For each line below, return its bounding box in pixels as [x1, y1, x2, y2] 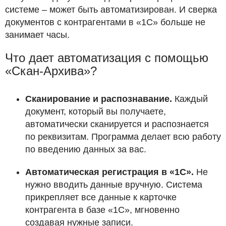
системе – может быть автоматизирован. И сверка [5, 5, 217, 15]
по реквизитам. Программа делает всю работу [25, 132, 221, 142]
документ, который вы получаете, [25, 106, 166, 117]
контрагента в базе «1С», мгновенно [25, 205, 180, 215]
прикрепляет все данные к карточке [25, 192, 177, 203]
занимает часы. [5, 30, 70, 40]
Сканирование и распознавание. [25, 94, 172, 104]
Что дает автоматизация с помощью [5, 51, 208, 65]
